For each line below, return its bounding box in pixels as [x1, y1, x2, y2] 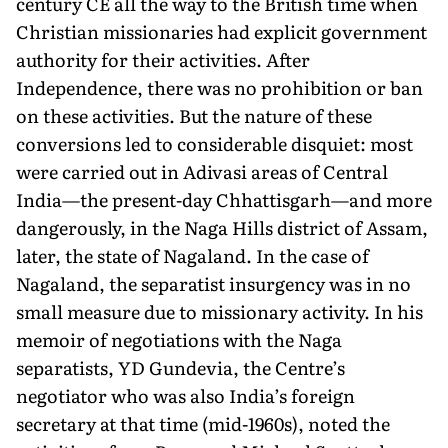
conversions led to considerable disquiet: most [16, 129, 413, 157]
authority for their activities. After [16, 45, 310, 73]
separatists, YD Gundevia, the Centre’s [16, 353, 345, 381]
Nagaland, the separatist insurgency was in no [16, 269, 411, 297]
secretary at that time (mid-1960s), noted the [16, 409, 390, 437]
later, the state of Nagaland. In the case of [16, 241, 369, 269]
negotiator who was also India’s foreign [16, 381, 355, 409]
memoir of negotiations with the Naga [16, 325, 342, 353]
